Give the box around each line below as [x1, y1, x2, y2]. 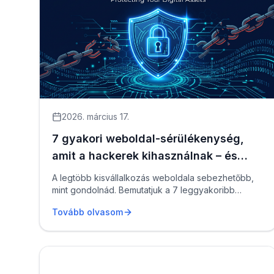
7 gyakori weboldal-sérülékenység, [52, 132, 244, 145]
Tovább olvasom [52, 207, 123, 217]
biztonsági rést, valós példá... [52, 197, 169, 207]
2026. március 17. [62, 111, 129, 122]
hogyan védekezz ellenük [52, 166, 191, 179]
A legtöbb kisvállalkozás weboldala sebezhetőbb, [52, 172, 254, 183]
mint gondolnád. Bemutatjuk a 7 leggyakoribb [52, 185, 235, 195]
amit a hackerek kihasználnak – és [52, 149, 237, 162]
